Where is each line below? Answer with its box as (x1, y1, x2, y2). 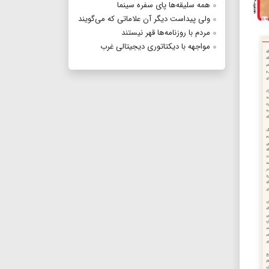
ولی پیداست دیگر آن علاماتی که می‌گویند (78, 13, 210, 26)
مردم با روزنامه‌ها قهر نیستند (121, 26, 210, 40)
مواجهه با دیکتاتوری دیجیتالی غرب (100, 40, 210, 53)
